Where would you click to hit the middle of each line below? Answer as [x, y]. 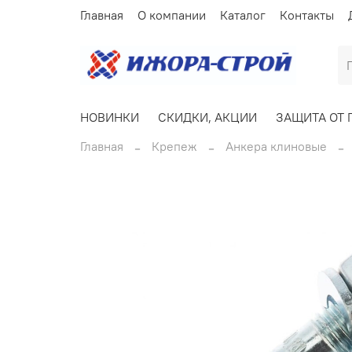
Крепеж [174, 147]
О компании [172, 15]
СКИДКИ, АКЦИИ [207, 117]
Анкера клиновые [276, 147]
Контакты [307, 15]
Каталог [243, 15]
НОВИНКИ [110, 117]
